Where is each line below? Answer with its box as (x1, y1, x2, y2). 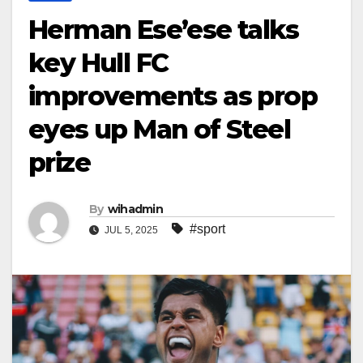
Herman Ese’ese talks (28, 13, 298, 45)
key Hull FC (28, 46, 169, 79)
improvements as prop (28, 79, 317, 112)
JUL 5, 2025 (102, 224, 160, 236)
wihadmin (107, 201, 164, 216)
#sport (190, 221, 225, 236)
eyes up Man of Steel (28, 113, 290, 145)
